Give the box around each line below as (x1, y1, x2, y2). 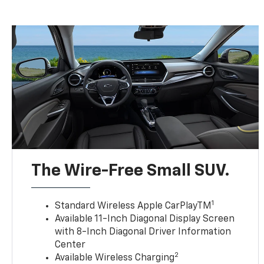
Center (55, 240, 86, 250)
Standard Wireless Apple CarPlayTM (55, 202, 212, 212)
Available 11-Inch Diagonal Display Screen (55, 214, 235, 225)
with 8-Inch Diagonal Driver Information (55, 227, 232, 237)
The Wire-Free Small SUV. (31, 163, 230, 180)
